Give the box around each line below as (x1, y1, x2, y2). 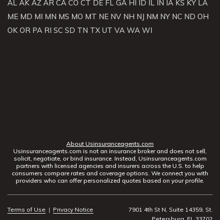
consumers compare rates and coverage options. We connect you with (12, 169, 208, 177)
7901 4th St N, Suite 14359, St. (129, 205, 213, 213)
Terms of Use (7, 205, 46, 213)
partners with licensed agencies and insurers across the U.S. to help (16, 162, 204, 169)
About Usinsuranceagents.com (66, 139, 154, 147)
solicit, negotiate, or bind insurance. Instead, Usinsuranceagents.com (13, 154, 207, 162)
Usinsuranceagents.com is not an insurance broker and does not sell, (13, 147, 207, 155)
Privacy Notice (53, 205, 93, 213)
